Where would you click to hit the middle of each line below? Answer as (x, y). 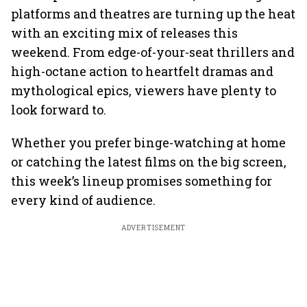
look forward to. (59, 110)
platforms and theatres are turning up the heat (153, 14)
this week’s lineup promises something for (142, 181)
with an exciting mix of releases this (124, 33)
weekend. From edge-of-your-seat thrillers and (153, 52)
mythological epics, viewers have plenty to (144, 90)
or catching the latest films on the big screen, (149, 162)
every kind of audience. (83, 200)
